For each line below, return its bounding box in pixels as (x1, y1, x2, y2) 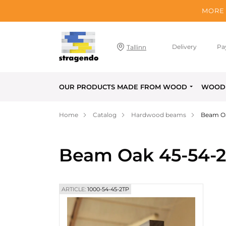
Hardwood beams (131, 111, 186, 119)
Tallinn (127, 43, 147, 51)
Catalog (93, 111, 117, 119)
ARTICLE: (62, 186, 86, 193)
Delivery (172, 43, 197, 50)
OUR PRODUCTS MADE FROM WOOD (59, 83, 187, 91)
